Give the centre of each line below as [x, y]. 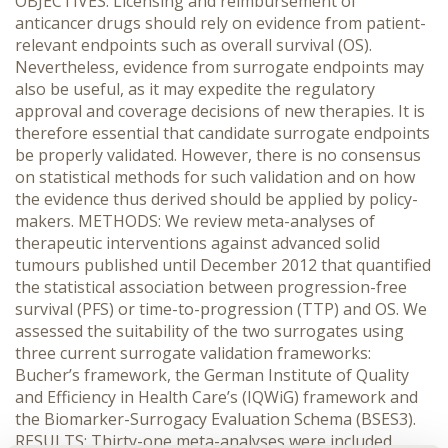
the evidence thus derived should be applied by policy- [216, 199]
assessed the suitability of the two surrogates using [209, 331]
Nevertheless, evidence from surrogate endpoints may [219, 67]
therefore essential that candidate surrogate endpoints [222, 133]
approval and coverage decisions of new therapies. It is [220, 111]
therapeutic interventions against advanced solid [197, 243]
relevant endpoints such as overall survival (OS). [193, 45]
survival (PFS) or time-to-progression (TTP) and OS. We [221, 309]
